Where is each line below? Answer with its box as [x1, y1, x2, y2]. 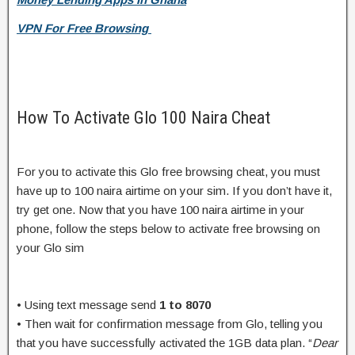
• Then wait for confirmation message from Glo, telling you [17, 316, 323, 330]
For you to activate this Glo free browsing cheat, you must [17, 164, 320, 178]
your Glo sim [17, 240, 84, 254]
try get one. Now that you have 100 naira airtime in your [17, 202, 304, 216]
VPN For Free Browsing [17, 21, 151, 35]
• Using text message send [17, 297, 159, 311]
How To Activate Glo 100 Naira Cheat [17, 107, 270, 128]
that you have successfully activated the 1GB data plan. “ [17, 335, 312, 349]
